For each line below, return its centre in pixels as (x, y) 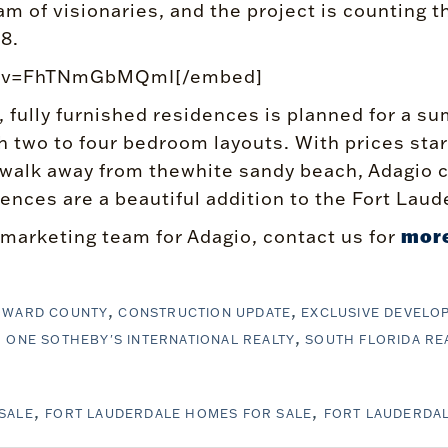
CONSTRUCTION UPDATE (205, 312)
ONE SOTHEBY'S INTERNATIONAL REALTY (151, 339)
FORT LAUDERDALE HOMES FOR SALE (179, 413)
